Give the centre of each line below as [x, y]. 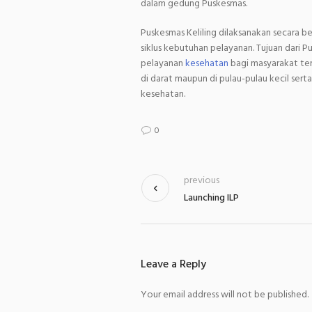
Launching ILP [211, 198]
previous [202, 180]
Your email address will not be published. [225, 295]
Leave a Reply [173, 264]
